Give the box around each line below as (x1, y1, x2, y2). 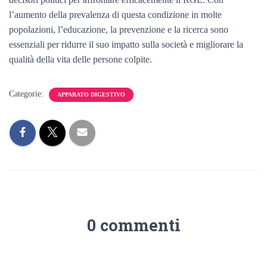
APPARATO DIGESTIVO (57, 91, 125, 98)
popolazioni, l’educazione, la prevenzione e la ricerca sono (9, 24, 228, 35)
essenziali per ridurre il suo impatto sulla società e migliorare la (9, 39, 243, 49)
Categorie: (9, 89, 46, 98)
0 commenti (86, 215, 181, 235)
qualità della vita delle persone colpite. (9, 54, 152, 64)
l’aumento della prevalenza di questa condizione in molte (9, 10, 222, 20)
